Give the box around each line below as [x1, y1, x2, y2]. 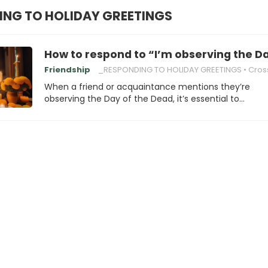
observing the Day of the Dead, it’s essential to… [44, 93, 245, 105]
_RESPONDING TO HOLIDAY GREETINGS [98, 64, 242, 75]
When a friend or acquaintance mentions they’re [44, 81, 250, 93]
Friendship [44, 64, 90, 75]
